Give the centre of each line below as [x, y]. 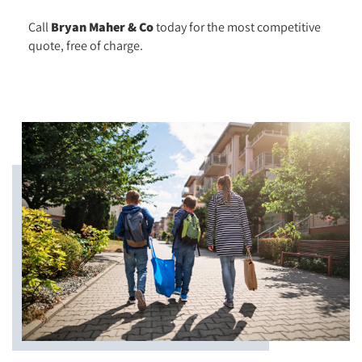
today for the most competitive [237, 27]
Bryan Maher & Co [102, 27]
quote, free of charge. [86, 45]
